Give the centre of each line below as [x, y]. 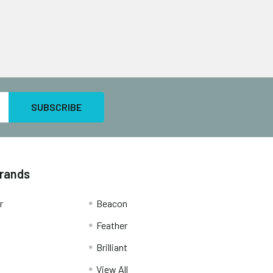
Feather [112, 225]
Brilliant [112, 247]
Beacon [112, 203]
